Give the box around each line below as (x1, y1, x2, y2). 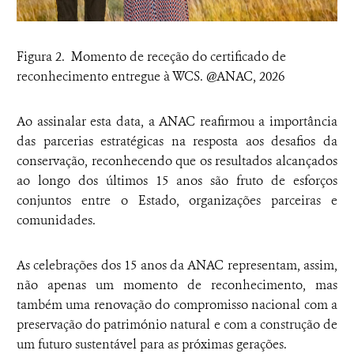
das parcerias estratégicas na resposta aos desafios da (17, 133, 337, 149)
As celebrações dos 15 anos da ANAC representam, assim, (17, 257, 337, 273)
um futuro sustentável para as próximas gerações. (17, 336, 293, 352)
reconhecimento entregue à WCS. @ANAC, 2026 (17, 68, 288, 85)
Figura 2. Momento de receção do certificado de (17, 48, 286, 65)
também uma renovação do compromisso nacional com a (17, 296, 337, 313)
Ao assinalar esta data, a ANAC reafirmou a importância (17, 113, 337, 130)
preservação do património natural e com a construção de (17, 316, 337, 333)
